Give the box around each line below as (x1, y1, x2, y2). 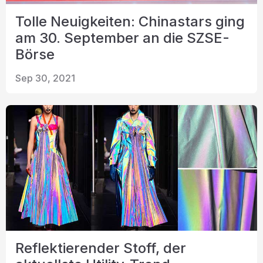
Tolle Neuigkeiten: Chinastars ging (15, 13, 245, 30)
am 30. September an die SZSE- (15, 29, 230, 46)
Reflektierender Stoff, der (15, 240, 186, 257)
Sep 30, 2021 (15, 72, 75, 84)
